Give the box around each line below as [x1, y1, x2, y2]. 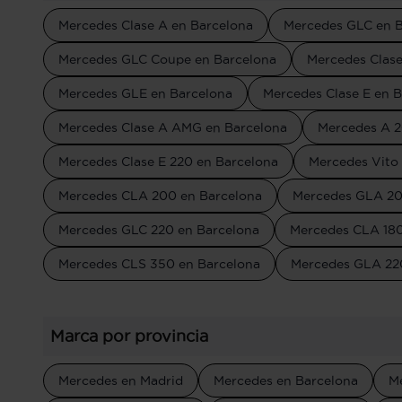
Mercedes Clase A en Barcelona [58, 18, 253, 32]
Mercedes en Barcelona [214, 373, 358, 388]
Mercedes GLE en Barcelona [58, 86, 232, 100]
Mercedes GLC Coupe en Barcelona [58, 52, 276, 66]
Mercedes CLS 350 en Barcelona [58, 257, 260, 271]
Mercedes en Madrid [58, 373, 183, 388]
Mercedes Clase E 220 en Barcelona [58, 154, 278, 169]
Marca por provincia [50, 328, 208, 345]
